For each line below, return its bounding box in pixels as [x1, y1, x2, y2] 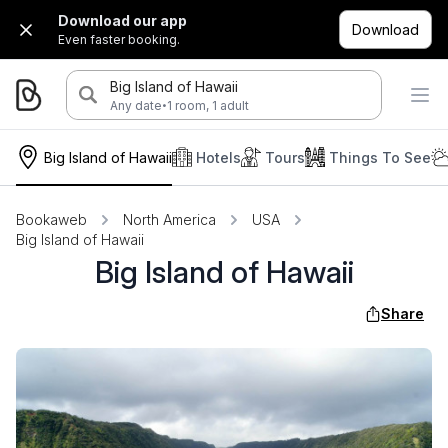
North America [123, 211, 216, 228]
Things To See [329, 148, 431, 166]
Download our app [58, 12, 187, 29]
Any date [109, 97, 162, 113]
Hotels [196, 148, 241, 166]
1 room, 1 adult [166, 97, 249, 113]
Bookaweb [16, 211, 87, 228]
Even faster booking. [58, 32, 180, 47]
